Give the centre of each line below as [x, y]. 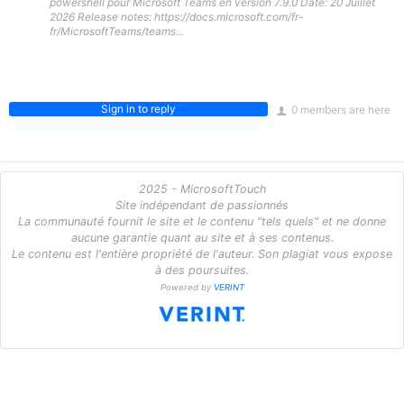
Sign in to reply [138, 109]
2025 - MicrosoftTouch [202, 189]
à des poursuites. [202, 270]
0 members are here [340, 110]
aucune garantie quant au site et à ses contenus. [202, 238]
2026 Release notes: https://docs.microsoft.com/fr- [176, 17]
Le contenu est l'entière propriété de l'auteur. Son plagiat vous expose [202, 254]
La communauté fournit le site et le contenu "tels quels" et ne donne [202, 221]
